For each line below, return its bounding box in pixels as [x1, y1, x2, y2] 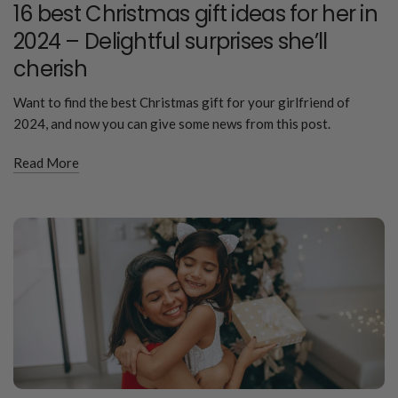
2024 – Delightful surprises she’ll [13, 26, 328, 56]
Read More [13, 154, 79, 171]
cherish [13, 53, 87, 84]
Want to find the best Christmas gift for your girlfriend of [13, 93, 350, 110]
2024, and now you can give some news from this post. [13, 115, 330, 131]
